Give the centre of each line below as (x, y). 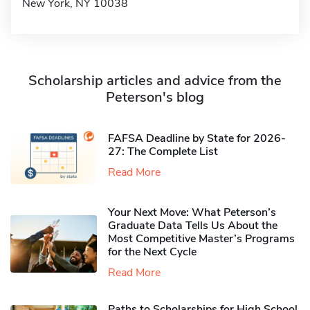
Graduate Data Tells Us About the (193, 226)
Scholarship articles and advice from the (155, 81)
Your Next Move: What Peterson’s (192, 213)
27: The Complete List (163, 151)
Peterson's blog (155, 97)
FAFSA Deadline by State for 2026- (197, 138)
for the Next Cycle (152, 252)
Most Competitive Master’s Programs (201, 239)
